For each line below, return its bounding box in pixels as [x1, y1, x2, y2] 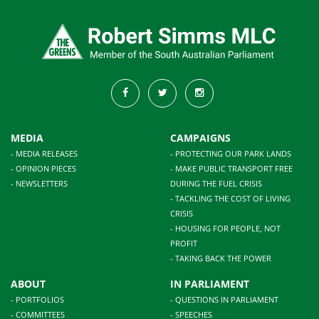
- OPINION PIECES [11, 163, 76, 174]
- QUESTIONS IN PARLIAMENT [170, 294, 278, 305]
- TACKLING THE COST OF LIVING [170, 193, 291, 204]
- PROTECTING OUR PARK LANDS [170, 148, 291, 159]
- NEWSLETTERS [11, 178, 68, 189]
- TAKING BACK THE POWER [170, 253, 271, 264]
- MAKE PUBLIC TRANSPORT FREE [170, 163, 293, 174]
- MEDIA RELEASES [11, 148, 78, 159]
